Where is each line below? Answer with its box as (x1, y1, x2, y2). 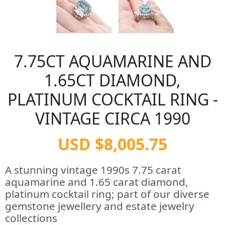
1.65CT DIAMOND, (44, 69, 181, 91)
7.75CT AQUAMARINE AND (14, 50, 211, 72)
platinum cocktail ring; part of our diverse (5, 187, 209, 201)
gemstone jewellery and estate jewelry (5, 199, 194, 213)
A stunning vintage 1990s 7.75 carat (5, 163, 181, 177)
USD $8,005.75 (58, 133, 167, 155)
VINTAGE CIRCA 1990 (35, 107, 190, 129)
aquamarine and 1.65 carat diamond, (5, 175, 188, 189)
